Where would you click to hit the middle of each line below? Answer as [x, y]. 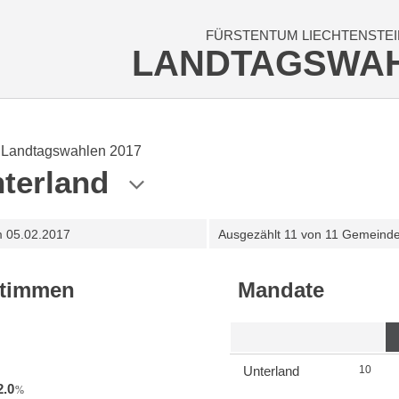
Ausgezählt [249, 235]
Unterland [272, 371]
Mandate [281, 290]
